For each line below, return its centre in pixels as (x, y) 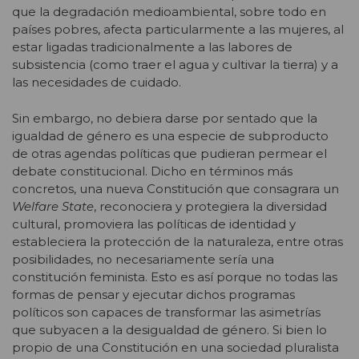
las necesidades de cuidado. (97, 83)
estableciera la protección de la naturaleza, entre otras (177, 241)
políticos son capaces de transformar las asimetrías (166, 312)
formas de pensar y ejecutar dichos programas (153, 294)
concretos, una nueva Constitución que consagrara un (175, 188)
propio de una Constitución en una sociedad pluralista (175, 347)
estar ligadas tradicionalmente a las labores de (152, 47)
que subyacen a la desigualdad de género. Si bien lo (169, 329)
